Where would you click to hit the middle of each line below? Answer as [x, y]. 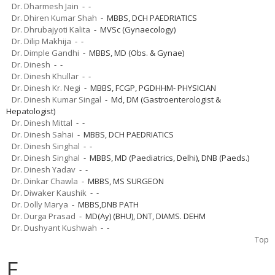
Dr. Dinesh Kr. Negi [46, 87]
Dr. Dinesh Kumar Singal [56, 99]
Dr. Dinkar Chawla [45, 181]
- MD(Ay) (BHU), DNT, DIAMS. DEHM [141, 216]
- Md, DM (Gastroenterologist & [161, 99]
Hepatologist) [31, 111]
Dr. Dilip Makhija [41, 41]
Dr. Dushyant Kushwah [54, 227]
